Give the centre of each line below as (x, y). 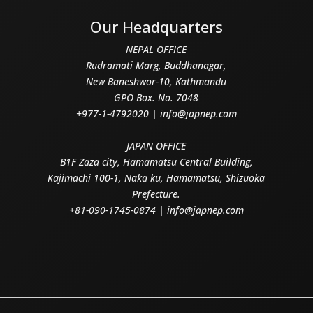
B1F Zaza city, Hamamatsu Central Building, (156, 161)
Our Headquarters (156, 26)
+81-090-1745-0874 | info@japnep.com (156, 210)
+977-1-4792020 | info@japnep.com (156, 113)
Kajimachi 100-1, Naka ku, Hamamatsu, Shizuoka (156, 177)
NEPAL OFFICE (156, 49)
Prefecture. (156, 194)
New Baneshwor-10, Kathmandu (156, 81)
